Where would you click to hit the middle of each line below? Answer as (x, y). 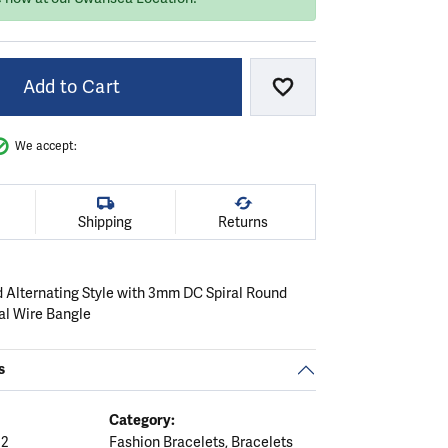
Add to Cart (71, 86)
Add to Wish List (350, 94)
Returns (242, 222)
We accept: (46, 146)
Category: (141, 419)
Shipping (105, 222)
